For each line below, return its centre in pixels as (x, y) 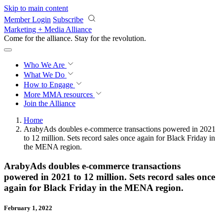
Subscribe (68, 19)
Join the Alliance (50, 103)
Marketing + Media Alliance (48, 29)
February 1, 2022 (28, 208)
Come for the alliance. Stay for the (58, 38)
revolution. (129, 38)
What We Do (45, 75)
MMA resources (67, 94)
